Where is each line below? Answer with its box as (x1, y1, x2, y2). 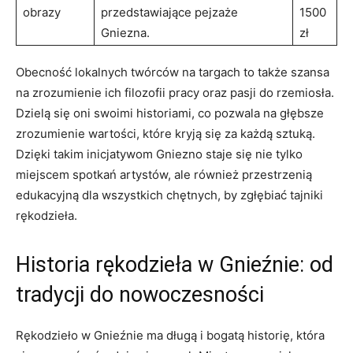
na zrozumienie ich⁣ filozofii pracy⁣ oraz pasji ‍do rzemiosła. (16, 84, 334, 100)
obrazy (23, 4, 61, 20)
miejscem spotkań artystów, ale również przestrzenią (16, 166, 312, 182)
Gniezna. (101, 24, 150, 40)
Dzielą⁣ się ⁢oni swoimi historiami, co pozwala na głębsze (16, 105, 324, 121)
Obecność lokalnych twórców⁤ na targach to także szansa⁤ (16, 64, 329, 80)
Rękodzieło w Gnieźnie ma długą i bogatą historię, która (16, 327, 325, 343)
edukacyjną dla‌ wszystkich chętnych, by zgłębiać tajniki (16, 187, 323, 203)
